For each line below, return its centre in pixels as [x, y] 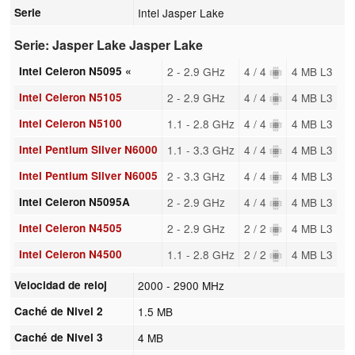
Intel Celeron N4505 [70, 227]
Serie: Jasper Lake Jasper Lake [109, 45]
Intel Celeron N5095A [74, 201]
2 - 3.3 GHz [196, 176]
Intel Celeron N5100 [70, 123]
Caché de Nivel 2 [59, 311]
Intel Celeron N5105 [70, 97]
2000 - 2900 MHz [181, 285]
